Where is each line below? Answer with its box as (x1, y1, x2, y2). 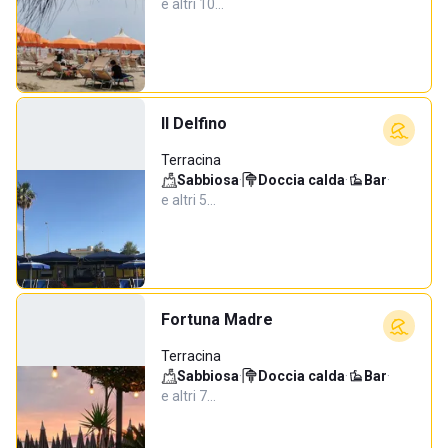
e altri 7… (161, 388, 216, 404)
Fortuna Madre (161, 310, 273, 329)
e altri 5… (161, 192, 216, 208)
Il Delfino (161, 114, 227, 133)
